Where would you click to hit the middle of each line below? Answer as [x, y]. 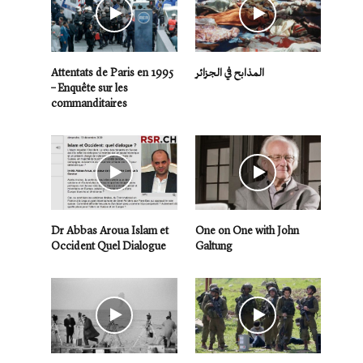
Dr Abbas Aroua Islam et [110, 231]
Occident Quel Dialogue [109, 246]
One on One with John [247, 231]
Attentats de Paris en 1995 [112, 72]
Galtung [214, 246]
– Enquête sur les [90, 88]
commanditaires [89, 103]
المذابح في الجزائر [229, 72]
